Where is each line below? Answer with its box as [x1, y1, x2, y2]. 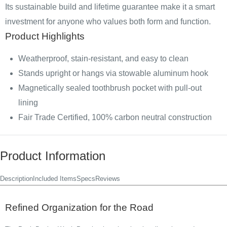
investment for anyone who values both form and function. [5, 17, 211, 26]
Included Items [33, 175, 77, 182]
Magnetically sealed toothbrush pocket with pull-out [18, 84, 202, 92]
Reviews [95, 175, 120, 182]
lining [18, 98, 38, 107]
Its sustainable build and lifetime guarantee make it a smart [5, 3, 215, 11]
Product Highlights [5, 31, 85, 42]
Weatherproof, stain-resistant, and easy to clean [18, 54, 188, 63]
